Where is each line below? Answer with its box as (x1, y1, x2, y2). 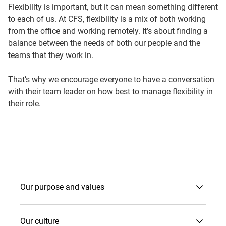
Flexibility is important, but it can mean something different (8, 2, 218, 12)
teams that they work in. (8, 50, 95, 60)
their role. (8, 98, 43, 108)
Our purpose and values (66, 182, 104, 192)
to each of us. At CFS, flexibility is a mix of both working (8, 14, 206, 24)
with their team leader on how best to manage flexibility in (8, 86, 213, 96)
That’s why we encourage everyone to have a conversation (8, 74, 214, 84)
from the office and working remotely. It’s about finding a (8, 26, 208, 36)
